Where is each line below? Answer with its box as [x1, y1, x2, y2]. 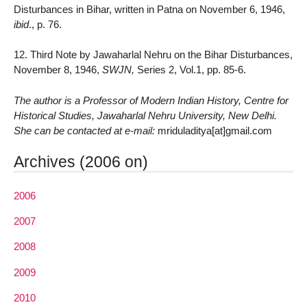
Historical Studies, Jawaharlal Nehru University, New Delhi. [14, 110, 277, 122]
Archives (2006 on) [14, 152, 148, 171]
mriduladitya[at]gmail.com [155, 125, 272, 137]
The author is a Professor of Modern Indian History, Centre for [14, 95, 288, 107]
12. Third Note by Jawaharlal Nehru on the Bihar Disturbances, [14, 49, 293, 61]
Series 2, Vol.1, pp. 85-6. [134, 64, 246, 76]
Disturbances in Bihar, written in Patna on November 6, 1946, [14, 3, 285, 15]
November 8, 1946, [14, 64, 102, 76]
